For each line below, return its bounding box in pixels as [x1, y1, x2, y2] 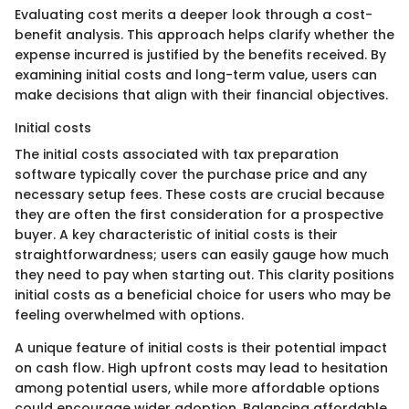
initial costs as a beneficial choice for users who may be [15, 285, 391, 304]
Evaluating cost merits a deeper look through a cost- [15, 5, 372, 24]
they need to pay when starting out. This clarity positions [15, 265, 394, 284]
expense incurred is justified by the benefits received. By [15, 45, 386, 64]
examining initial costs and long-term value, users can [15, 65, 377, 84]
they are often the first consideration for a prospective [15, 204, 383, 224]
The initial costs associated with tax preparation [15, 144, 339, 163]
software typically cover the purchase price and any [15, 164, 367, 184]
